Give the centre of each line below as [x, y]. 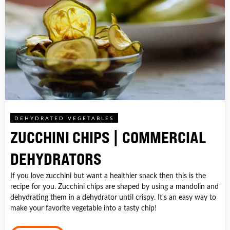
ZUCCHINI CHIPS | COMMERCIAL [108, 138]
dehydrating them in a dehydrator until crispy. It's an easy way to [113, 197]
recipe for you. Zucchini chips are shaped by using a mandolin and [114, 186]
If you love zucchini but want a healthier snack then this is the [108, 176]
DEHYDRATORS [56, 159]
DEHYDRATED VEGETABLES [64, 118]
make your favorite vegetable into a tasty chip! [83, 208]
